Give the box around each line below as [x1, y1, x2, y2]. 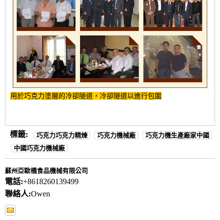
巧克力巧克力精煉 [36, 131, 87, 139]
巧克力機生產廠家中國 [145, 131, 209, 139]
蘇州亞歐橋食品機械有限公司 [5, 167, 88, 175]
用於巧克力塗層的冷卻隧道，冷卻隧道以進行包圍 [10, 91, 162, 100]
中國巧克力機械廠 [14, 144, 65, 152]
